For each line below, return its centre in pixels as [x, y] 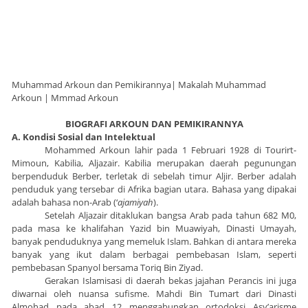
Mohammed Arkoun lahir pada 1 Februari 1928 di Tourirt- [170, 150]
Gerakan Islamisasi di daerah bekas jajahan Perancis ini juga [170, 281]
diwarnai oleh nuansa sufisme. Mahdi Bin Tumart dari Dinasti [154, 294]
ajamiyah [135, 202]
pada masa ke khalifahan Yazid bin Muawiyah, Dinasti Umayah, [154, 229]
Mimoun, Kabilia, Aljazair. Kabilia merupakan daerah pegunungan [154, 163]
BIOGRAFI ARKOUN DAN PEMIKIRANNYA [154, 124]
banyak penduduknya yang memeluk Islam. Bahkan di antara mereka [154, 242]
